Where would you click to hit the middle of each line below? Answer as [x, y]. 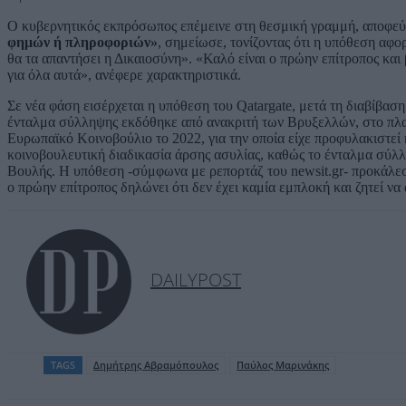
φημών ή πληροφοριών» [82, 42]
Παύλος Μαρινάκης [283, 364]
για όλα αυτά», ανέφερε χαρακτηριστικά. [124, 74]
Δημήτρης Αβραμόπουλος [156, 364]
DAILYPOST [196, 279]
